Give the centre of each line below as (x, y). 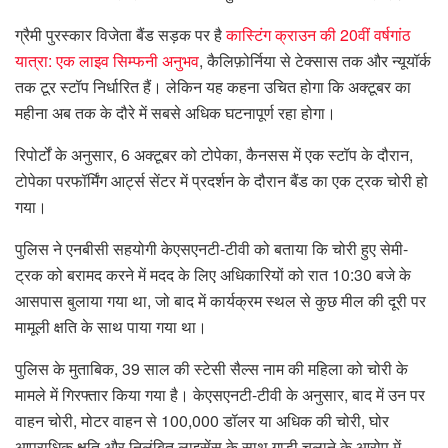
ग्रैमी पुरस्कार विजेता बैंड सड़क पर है (120, 34)
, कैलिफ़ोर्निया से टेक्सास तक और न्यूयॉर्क (315, 60)
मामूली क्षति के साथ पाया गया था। (111, 326)
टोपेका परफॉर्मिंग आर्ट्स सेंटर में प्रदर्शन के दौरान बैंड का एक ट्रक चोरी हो (221, 180)
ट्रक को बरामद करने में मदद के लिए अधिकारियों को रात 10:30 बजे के (213, 274)
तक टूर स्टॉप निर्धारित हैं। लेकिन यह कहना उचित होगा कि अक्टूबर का (213, 86)
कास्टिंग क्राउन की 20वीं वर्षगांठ (318, 34)
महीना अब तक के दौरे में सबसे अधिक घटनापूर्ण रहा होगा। (175, 112)
